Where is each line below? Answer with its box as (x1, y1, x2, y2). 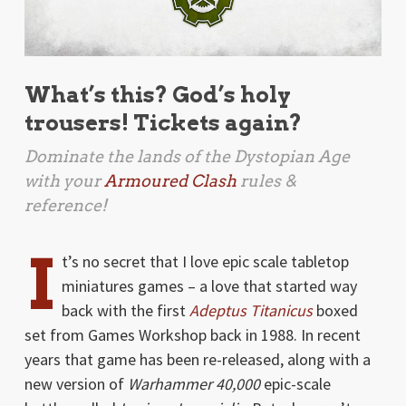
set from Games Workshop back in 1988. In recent (24, 324, 361, 346)
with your (24, 171, 104, 191)
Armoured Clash (103, 171, 237, 191)
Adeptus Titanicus (188, 300, 313, 322)
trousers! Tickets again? (24, 110, 302, 137)
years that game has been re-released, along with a (24, 349, 371, 371)
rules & (236, 171, 296, 191)
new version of (24, 373, 128, 395)
